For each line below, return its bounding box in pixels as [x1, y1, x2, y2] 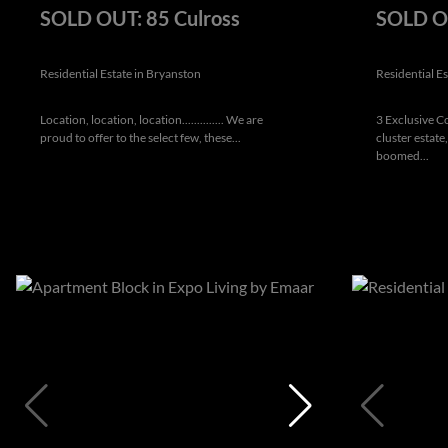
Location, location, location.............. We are [40, 111, 263, 127]
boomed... [376, 147, 429, 163]
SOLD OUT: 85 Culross [40, 5, 240, 30]
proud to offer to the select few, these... [40, 129, 241, 145]
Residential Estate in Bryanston [40, 65, 201, 81]
